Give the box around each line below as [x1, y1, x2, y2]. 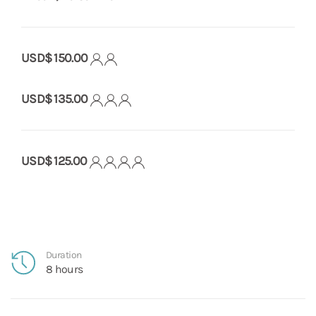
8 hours [46, 262, 83, 276]
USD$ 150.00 [21, 49, 88, 66]
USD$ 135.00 [21, 90, 88, 107]
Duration [46, 248, 82, 261]
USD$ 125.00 [21, 152, 87, 169]
